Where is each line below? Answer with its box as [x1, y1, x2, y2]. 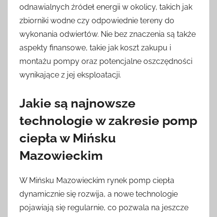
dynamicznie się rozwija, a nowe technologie [19, 189, 178, 199]
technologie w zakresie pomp [19, 113, 197, 128]
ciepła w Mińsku [19, 130, 116, 145]
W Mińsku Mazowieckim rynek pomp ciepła [19, 175, 174, 185]
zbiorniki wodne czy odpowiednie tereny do [19, 15, 174, 25]
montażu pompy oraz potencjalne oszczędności [19, 56, 192, 66]
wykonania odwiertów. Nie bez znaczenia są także [19, 29, 196, 39]
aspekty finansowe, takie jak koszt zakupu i [19, 43, 171, 52]
